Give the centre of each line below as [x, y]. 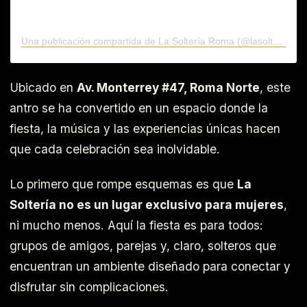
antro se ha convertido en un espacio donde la [139, 108]
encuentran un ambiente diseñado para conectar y [150, 266]
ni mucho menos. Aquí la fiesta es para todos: [136, 225]
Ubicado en [43, 88]
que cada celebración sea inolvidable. [115, 149]
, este [275, 88]
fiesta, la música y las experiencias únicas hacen [145, 129]
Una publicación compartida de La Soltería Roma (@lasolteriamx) [278, 41]
